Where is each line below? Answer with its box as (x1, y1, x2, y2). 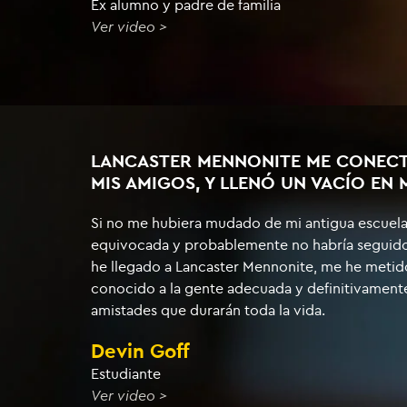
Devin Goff (91, 340, 190, 363)
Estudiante (91, 365, 161, 382)
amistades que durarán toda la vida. (91, 302, 325, 319)
